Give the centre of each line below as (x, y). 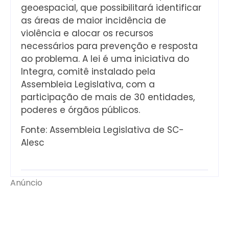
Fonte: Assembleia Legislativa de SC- (102, 130)
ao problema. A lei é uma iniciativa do (105, 59)
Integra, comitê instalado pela (88, 71)
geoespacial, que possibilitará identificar (111, 7)
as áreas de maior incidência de (94, 20)
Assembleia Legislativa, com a (88, 84)
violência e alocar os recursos (87, 33)
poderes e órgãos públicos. (81, 110)
